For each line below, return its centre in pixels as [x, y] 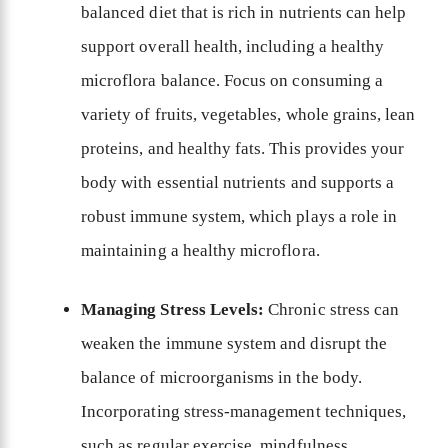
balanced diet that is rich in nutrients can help [244, 12]
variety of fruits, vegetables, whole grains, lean [248, 114]
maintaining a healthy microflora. [200, 250]
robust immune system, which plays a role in [239, 216]
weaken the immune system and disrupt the [234, 344]
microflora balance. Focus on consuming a [232, 80]
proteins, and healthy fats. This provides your [243, 148]
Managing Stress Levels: [173, 310]
